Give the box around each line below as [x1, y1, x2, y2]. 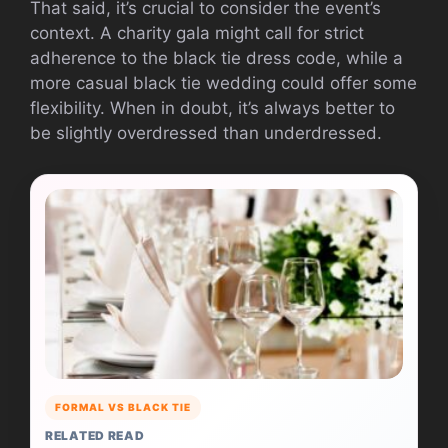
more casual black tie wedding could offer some [30, 73, 417, 94]
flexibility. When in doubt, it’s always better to [30, 98, 395, 119]
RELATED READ [45, 428, 145, 444]
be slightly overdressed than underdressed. [30, 123, 382, 144]
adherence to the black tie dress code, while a [30, 48, 403, 69]
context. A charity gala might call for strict [30, 23, 364, 44]
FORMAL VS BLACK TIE [55, 401, 191, 414]
